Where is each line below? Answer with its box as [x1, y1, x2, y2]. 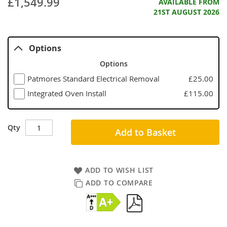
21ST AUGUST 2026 [154, 7, 219, 17]
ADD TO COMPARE [86, 178, 153, 188]
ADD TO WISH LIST [85, 165, 154, 175]
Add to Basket [115, 126, 176, 139]
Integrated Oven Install [27, 89, 106, 99]
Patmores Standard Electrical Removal [27, 74, 160, 84]
